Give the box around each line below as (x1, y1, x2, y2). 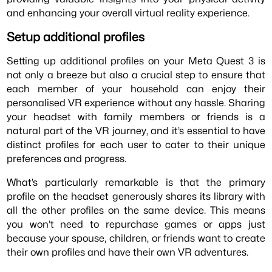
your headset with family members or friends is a (7, 110, 265, 123)
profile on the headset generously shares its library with (7, 190, 265, 203)
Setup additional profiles (7, 29, 145, 44)
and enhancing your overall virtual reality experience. (7, 7, 250, 19)
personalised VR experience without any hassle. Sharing (7, 96, 265, 109)
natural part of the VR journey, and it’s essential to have (7, 124, 265, 137)
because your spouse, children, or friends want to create (7, 232, 265, 245)
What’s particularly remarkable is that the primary (7, 176, 265, 189)
